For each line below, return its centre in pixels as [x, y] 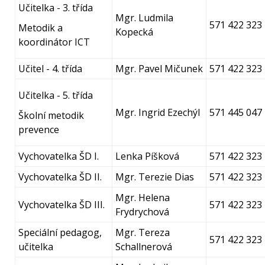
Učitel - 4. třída [50, 69]
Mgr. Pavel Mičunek [159, 69]
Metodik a [41, 28]
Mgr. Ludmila [144, 18]
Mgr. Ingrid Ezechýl [158, 112]
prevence [39, 130]
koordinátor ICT [54, 42]
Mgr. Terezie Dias [155, 177]
